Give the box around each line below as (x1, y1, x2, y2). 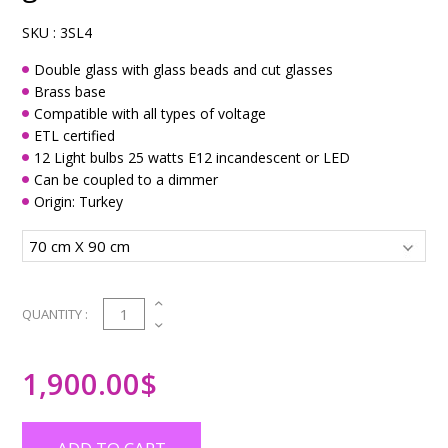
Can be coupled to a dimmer (34, 170, 219, 189)
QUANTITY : (22, 305, 89, 323)
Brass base (34, 82, 107, 101)
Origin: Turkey (34, 192, 124, 211)
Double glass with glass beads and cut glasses (34, 60, 334, 79)
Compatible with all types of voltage (34, 104, 267, 123)
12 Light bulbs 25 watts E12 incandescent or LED (34, 148, 351, 167)
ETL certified (34, 126, 116, 145)
